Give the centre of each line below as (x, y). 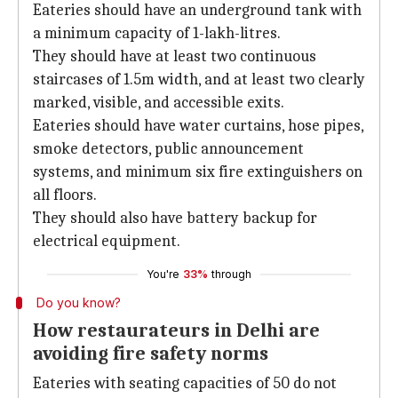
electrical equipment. (107, 241)
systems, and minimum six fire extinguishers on (198, 172)
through (231, 274)
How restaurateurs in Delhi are (176, 330)
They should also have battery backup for (175, 218)
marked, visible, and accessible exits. (159, 103)
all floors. (65, 195)
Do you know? (78, 302)
